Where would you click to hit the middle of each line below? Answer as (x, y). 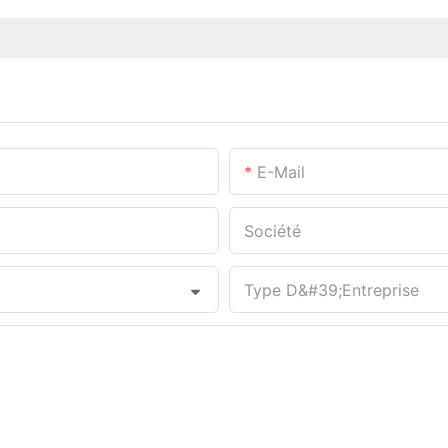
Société (272, 230)
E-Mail (281, 171)
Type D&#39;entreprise (331, 289)
